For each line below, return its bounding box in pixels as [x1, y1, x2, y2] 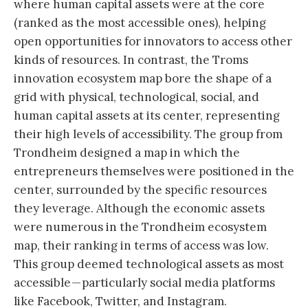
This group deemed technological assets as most [14, 256, 284, 272]
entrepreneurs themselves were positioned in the [14, 163, 294, 179]
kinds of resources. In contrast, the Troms [14, 52, 248, 67]
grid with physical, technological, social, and [14, 89, 259, 104]
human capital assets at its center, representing [14, 107, 280, 123]
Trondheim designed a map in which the [14, 144, 240, 160]
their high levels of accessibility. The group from [14, 126, 283, 142]
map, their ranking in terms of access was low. [14, 237, 269, 253]
